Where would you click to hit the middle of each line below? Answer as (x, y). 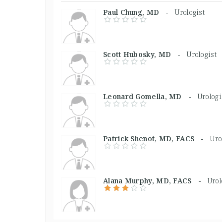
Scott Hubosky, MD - (145, 54)
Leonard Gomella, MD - (150, 96)
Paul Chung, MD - (139, 12)
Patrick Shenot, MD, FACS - (157, 139)
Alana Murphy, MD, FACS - (155, 181)
